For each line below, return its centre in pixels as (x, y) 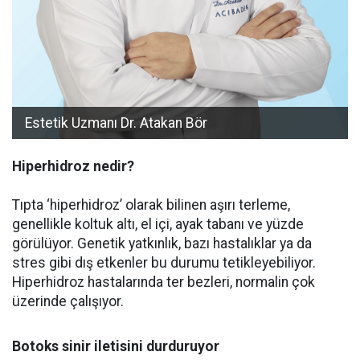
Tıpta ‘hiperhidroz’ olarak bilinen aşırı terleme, (151, 205)
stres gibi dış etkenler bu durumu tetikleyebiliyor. (164, 263)
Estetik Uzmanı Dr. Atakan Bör (116, 123)
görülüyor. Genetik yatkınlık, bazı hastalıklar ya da (162, 244)
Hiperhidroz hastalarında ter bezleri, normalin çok (164, 282)
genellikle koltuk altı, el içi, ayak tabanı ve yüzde (158, 225)
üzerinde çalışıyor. (68, 302)
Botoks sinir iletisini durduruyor (116, 347)
